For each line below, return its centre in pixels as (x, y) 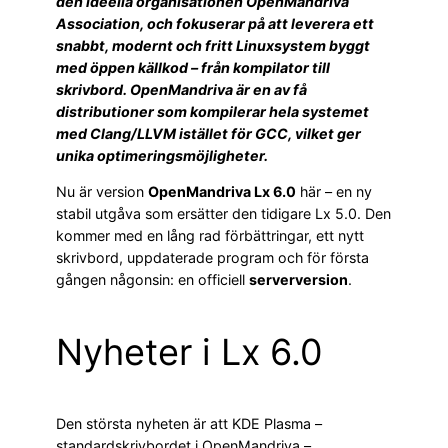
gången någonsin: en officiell (152, 279)
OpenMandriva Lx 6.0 (222, 191)
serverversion (298, 279)
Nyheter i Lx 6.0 (189, 351)
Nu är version (102, 191)
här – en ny (334, 191)
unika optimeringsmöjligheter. (162, 155)
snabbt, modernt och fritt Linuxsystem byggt (213, 45)
